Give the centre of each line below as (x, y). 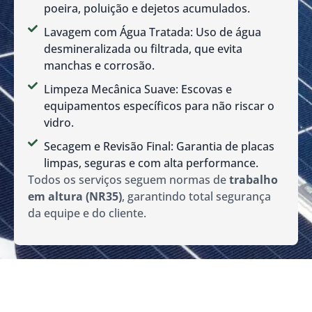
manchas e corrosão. (99, 65)
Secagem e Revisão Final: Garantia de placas (159, 146)
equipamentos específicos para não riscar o (159, 106)
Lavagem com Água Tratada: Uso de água (152, 32)
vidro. (58, 122)
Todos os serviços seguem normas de (128, 179)
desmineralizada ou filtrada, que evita (143, 48)
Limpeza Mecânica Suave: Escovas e (138, 89)
